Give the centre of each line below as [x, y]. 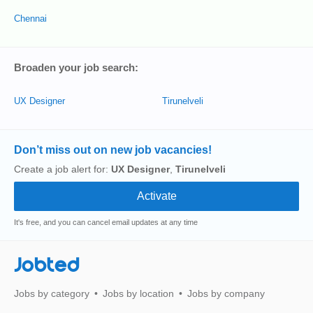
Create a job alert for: [63, 169]
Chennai [30, 19]
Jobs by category [52, 293]
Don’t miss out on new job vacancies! [113, 150]
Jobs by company [226, 293]
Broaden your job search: [76, 67]
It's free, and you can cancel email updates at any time [106, 222]
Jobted [47, 265]
